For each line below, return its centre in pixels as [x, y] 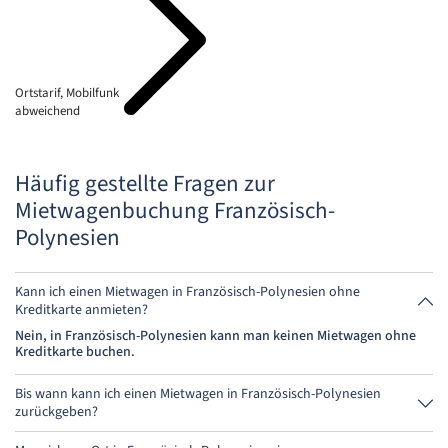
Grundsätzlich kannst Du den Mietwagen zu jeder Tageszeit [191, 433]
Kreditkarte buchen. [75, 352]
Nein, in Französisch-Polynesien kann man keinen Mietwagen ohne [215, 336]
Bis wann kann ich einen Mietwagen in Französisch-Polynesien [198, 394]
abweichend [47, 111]
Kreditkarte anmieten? [81, 310]
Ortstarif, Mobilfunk [67, 93]
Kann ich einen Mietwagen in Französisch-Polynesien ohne [187, 292]
